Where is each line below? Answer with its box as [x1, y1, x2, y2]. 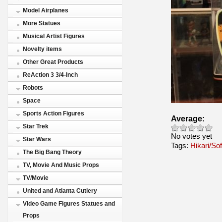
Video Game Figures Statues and [23, 200, 115, 207]
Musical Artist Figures [23, 33, 85, 40]
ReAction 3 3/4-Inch [23, 71, 78, 78]
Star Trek [23, 123, 49, 130]
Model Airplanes [23, 7, 68, 14]
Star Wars [23, 136, 51, 143]
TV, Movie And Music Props [23, 162, 99, 168]
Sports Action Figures [23, 110, 84, 117]
